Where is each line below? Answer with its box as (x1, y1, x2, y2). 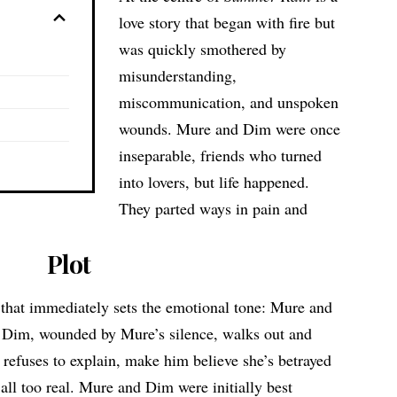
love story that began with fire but (119, 12, 336, 34)
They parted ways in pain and (119, 198, 308, 220)
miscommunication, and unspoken (119, 91, 339, 113)
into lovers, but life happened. (119, 171, 310, 193)
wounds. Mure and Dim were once (119, 118, 341, 140)
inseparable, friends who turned (119, 144, 323, 167)
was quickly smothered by (119, 38, 287, 60)
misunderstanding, (119, 65, 237, 87)
